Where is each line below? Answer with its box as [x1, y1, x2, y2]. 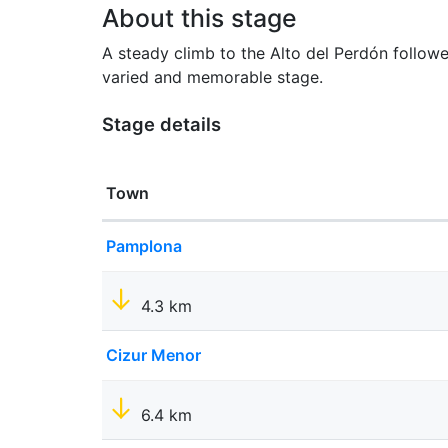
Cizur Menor [106, 345, 201, 366]
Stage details [102, 113, 221, 136]
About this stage [102, 3, 297, 34]
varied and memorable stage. [102, 67, 323, 88]
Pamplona [106, 236, 182, 257]
